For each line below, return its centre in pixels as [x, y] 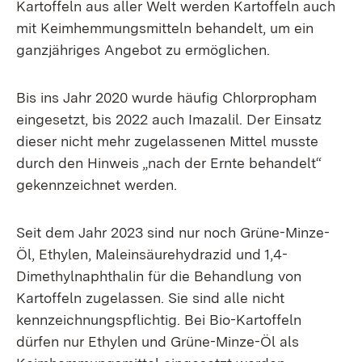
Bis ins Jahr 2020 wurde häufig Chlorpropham [166, 97]
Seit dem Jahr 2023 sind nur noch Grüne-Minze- [173, 232]
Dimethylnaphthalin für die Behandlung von [159, 276]
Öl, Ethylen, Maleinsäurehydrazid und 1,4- [152, 254]
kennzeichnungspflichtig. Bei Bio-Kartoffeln [159, 320]
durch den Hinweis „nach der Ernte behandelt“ [169, 163]
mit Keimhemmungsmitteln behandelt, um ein [165, 28]
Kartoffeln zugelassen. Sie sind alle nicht [150, 298]
